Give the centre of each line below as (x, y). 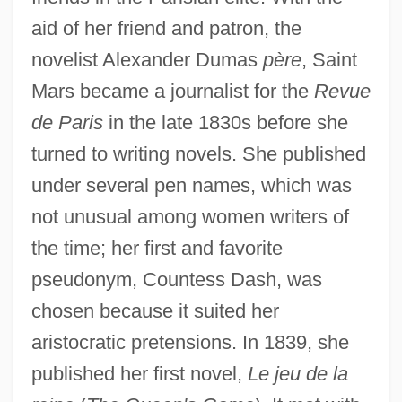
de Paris (67, 122)
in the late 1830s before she (225, 122)
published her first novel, (139, 373)
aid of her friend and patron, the (166, 28)
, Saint (329, 59)
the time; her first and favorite (157, 248)
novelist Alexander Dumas (147, 59)
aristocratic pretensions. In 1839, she (190, 342)
